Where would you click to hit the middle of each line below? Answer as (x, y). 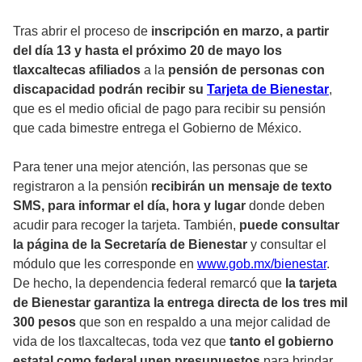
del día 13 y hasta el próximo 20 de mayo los (147, 50)
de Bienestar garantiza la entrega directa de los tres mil (180, 302)
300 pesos (46, 322)
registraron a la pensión (80, 186)
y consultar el (288, 244)
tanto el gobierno (282, 341)
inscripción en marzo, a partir (240, 31)
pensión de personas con (246, 69)
